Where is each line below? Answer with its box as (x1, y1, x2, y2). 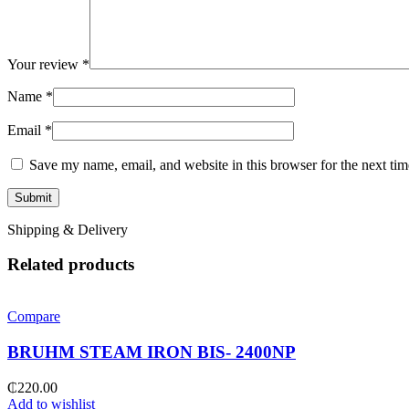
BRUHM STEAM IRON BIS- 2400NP (7, 341, 296, 362)
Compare (7, 309, 60, 325)
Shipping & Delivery (7, 221, 128, 237)
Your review (7, 56, 82, 72)
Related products (7, 255, 134, 275)
